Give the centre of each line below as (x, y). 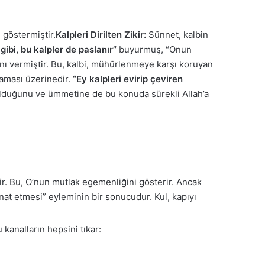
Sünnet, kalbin (177, 34)
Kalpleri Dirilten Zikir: (101, 34)
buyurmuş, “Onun (154, 49)
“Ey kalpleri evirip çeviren (128, 79)
